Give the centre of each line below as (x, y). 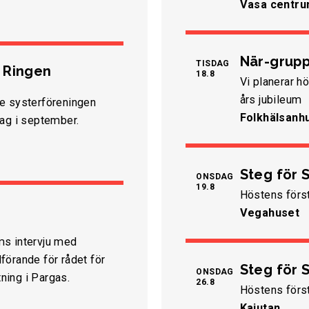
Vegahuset (270, 213)
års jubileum (271, 100)
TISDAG (213, 64)
